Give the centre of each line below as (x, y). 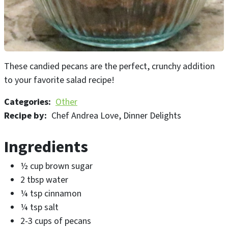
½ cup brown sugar (56, 166)
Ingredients (46, 147)
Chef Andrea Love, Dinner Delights (116, 116)
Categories (26, 102)
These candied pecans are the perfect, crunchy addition (109, 66)
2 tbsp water (44, 180)
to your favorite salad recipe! (59, 80)
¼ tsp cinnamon (51, 193)
